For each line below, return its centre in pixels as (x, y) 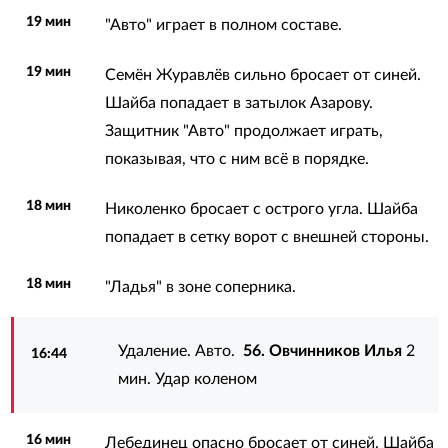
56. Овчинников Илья (323, 350)
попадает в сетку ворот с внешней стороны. (266, 236)
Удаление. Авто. (181, 350)
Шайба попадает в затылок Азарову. (238, 102)
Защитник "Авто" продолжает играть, (243, 130)
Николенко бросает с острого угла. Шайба (261, 208)
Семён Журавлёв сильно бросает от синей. (262, 74)
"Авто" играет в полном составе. (223, 24)
